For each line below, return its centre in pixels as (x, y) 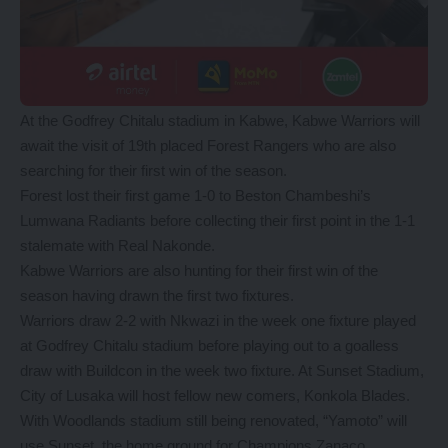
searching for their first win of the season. (153, 170)
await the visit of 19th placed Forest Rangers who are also (208, 145)
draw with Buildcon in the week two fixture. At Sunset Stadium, (222, 370)
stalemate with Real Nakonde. (117, 245)
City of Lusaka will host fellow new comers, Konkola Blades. (215, 395)
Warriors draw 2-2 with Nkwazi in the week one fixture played (218, 320)
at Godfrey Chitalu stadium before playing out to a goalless (209, 345)
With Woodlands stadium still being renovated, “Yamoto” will (213, 420)
